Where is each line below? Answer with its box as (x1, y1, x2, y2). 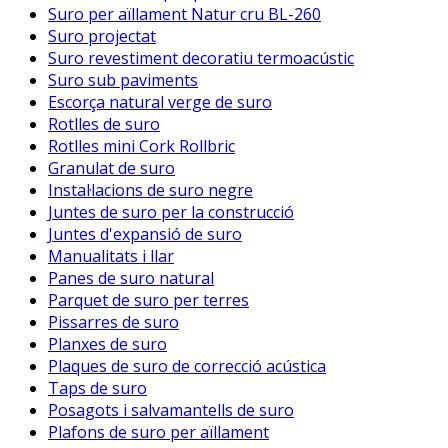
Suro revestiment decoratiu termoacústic (48, 46, 354, 69)
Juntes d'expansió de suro (48, 222, 242, 245)
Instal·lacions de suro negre (48, 178, 253, 201)
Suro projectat (48, 24, 156, 47)
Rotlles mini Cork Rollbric (48, 134, 235, 157)
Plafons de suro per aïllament (48, 420, 269, 443)
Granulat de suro (48, 156, 175, 179)
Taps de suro (48, 376, 147, 399)
